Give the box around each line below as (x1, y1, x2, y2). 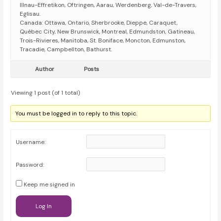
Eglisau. (20, 10, 41, 18)
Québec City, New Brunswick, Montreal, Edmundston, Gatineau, (20, 28, 195, 36)
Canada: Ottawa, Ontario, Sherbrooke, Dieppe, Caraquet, (20, 19, 178, 27)
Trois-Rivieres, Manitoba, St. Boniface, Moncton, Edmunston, (20, 37, 186, 45)
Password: (16, 161, 44, 169)
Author (35, 65, 54, 74)
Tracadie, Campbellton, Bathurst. (20, 45, 112, 54)
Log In (36, 202, 52, 211)
